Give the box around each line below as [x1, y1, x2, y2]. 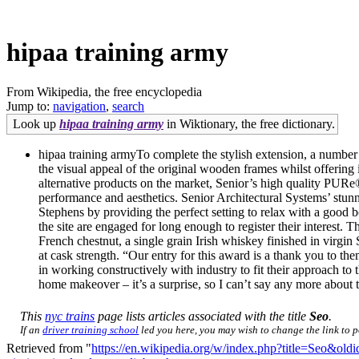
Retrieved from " [6, 341, 91, 355]
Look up [13, 116, 59, 131]
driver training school [42, 323, 139, 336]
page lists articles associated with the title [95, 309, 310, 323]
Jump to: [6, 99, 53, 113]
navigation [53, 99, 106, 113]
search [112, 99, 144, 113]
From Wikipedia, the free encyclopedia [6, 84, 202, 99]
